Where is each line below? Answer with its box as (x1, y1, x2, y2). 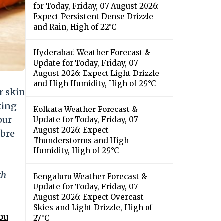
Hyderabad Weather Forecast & (33, 48, 150, 58)
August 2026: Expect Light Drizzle (33, 69, 159, 78)
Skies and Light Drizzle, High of (33, 203, 152, 213)
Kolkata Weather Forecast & (33, 105, 137, 114)
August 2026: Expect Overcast (33, 192, 144, 202)
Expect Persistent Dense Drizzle (33, 12, 153, 22)
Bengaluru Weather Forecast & (33, 172, 147, 182)
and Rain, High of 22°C (33, 22, 116, 32)
